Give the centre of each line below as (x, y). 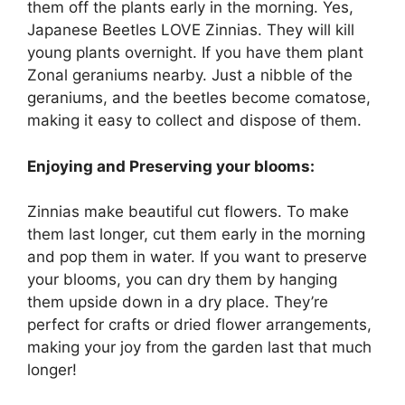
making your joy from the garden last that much (199, 348)
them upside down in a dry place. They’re (178, 302)
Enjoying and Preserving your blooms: (171, 166)
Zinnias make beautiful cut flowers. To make (188, 212)
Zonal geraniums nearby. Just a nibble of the (190, 75)
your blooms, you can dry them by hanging (182, 280)
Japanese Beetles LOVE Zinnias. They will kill (191, 30)
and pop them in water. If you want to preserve (197, 257)
